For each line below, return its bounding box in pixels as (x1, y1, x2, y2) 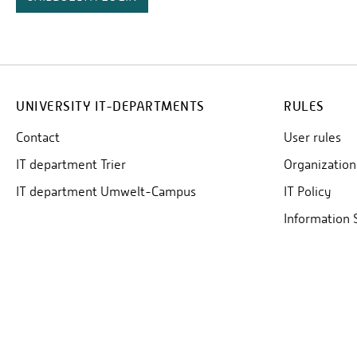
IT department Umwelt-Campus (16, 184, 196, 199)
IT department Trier (16, 157, 126, 172)
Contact (16, 130, 60, 145)
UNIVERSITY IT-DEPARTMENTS (16, 99, 205, 114)
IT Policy (284, 184, 331, 199)
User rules (284, 130, 341, 145)
